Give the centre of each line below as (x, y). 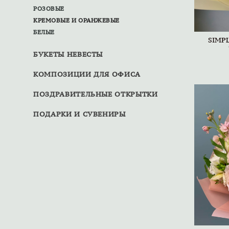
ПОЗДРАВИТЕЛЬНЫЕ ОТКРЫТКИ (96, 94)
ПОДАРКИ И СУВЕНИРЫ (79, 114)
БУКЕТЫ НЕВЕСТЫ (68, 54)
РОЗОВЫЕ (49, 9)
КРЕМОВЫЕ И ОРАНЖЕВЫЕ (76, 20)
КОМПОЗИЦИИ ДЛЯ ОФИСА (87, 74)
